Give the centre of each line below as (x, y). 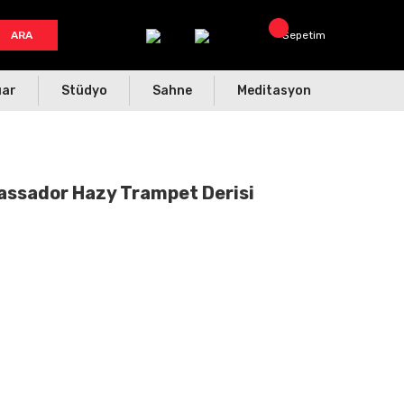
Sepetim (304, 35)
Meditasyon (274, 91)
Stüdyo (84, 91)
